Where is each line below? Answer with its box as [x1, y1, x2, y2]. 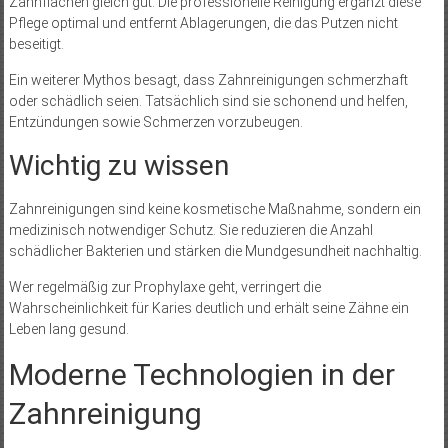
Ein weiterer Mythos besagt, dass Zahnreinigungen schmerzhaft [8, 72, 408, 89]
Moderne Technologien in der [8, 357, 395, 393]
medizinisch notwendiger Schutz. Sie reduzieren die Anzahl [8, 222, 373, 239]
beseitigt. [8, 36, 64, 53]
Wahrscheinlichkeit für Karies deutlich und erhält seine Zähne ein [8, 300, 409, 317]
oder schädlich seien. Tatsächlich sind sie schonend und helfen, [8, 93, 408, 110]
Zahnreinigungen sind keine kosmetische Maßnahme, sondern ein [8, 201, 421, 218]
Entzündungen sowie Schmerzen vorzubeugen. [8, 114, 303, 131]
